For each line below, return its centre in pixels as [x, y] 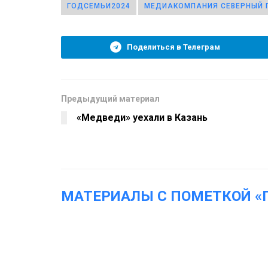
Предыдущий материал [110, 98]
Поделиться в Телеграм [173, 47]
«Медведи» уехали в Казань [142, 117]
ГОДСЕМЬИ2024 [99, 6]
